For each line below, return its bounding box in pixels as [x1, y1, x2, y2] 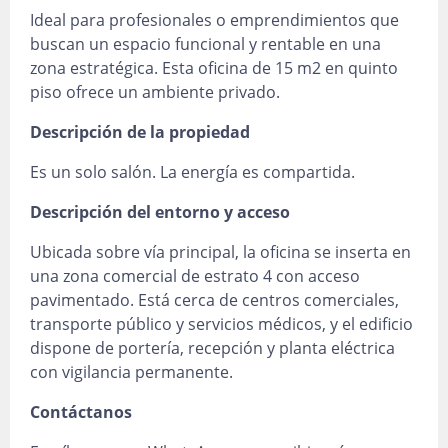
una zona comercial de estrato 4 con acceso [30, 265, 360, 287]
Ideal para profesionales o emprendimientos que [30, 9, 399, 31]
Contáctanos [30, 401, 132, 423]
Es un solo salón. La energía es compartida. [30, 161, 355, 183]
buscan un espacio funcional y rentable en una [30, 33, 381, 55]
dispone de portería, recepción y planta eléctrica [30, 337, 395, 359]
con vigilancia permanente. [30, 361, 233, 383]
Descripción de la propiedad [30, 121, 250, 143]
